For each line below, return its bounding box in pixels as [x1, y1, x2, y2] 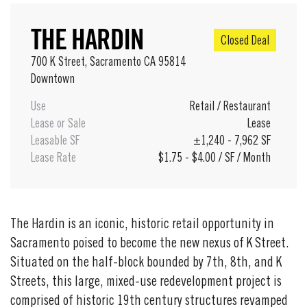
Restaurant [221, 101, 271, 114]
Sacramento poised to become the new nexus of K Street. [10, 237, 289, 251]
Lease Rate [31, 152, 76, 165]
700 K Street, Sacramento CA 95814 [31, 56, 186, 69]
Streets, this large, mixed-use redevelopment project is [10, 275, 282, 290]
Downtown [31, 73, 75, 86]
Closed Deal [221, 35, 269, 48]
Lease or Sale [31, 118, 86, 131]
